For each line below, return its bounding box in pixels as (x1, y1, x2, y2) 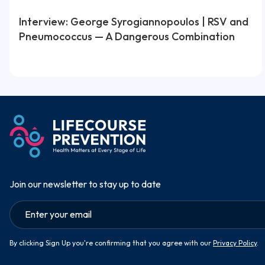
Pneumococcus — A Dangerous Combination (19, 29, 235, 43)
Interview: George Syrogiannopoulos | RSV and (19, 14, 248, 28)
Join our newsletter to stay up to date (9, 177, 161, 190)
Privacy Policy (213, 238, 257, 247)
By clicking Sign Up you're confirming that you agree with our (9, 238, 213, 247)
